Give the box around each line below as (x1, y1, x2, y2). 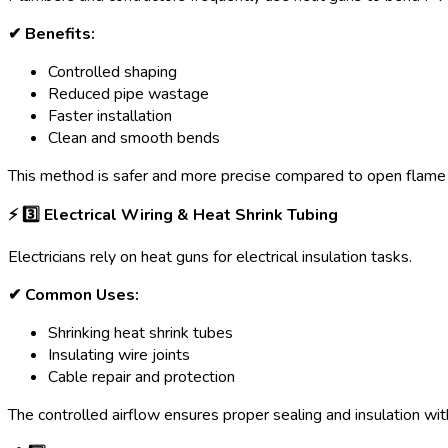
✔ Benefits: (8, 23, 95, 46)
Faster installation (48, 105, 172, 128)
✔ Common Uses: (8, 284, 139, 307)
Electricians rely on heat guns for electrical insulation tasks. (8, 246, 412, 269)
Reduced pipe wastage (48, 83, 209, 106)
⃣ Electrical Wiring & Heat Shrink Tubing (40, 204, 338, 227)
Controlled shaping (48, 61, 177, 84)
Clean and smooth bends (48, 127, 220, 150)
